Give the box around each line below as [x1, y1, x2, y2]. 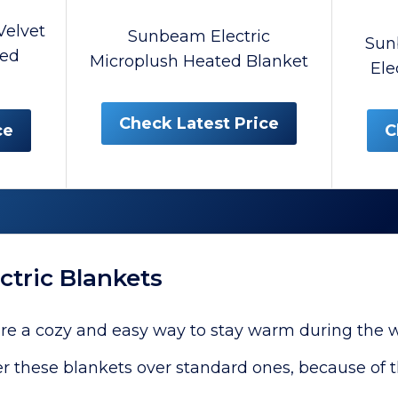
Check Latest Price [118, 114, 279, 133]
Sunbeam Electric [127, 27, 270, 46]
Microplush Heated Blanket [89, 52, 308, 71]
